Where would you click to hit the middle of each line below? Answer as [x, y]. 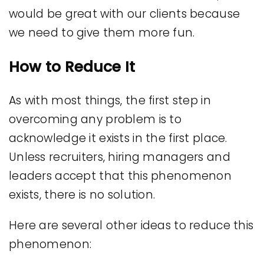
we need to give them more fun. [102, 32]
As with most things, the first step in [110, 100]
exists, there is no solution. [82, 194]
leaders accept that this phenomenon [120, 176]
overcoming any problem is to [95, 119]
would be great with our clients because [125, 14]
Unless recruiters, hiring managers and [120, 157]
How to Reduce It [72, 67]
